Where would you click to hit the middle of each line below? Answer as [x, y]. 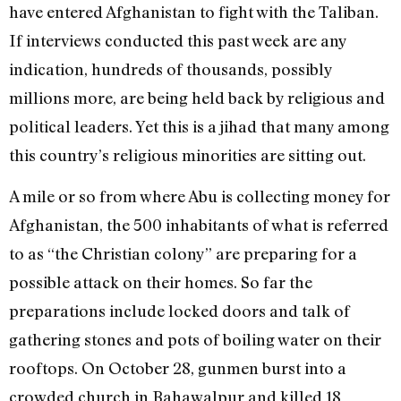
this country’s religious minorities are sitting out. [188, 154]
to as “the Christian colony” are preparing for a [183, 254]
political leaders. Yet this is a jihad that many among [199, 126]
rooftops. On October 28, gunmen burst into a [178, 368]
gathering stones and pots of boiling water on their [195, 340]
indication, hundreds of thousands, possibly [171, 68]
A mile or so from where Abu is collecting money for [200, 196]
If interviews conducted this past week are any [178, 40]
